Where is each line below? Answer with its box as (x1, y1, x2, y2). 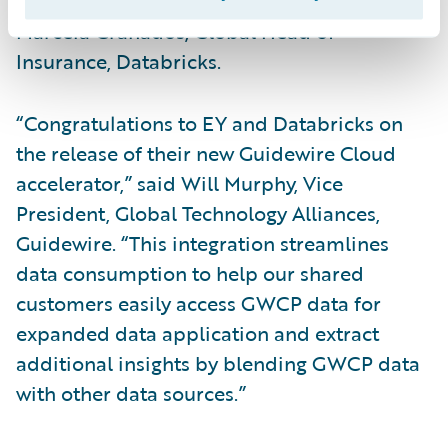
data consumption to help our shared (16, 257, 364, 288)
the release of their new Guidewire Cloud (16, 137, 396, 168)
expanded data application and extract (16, 317, 379, 348)
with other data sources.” (16, 377, 246, 408)
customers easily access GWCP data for (16, 287, 381, 318)
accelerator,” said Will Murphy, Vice (16, 167, 343, 198)
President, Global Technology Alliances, (16, 197, 380, 228)
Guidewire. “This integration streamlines (16, 227, 389, 258)
